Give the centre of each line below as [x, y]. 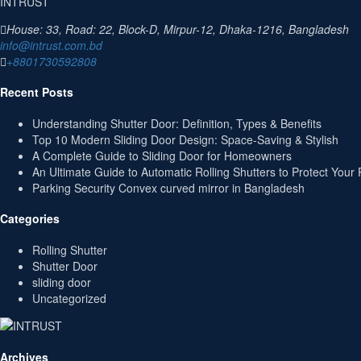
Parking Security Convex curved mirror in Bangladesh [168, 187]
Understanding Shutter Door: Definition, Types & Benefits [177, 123]
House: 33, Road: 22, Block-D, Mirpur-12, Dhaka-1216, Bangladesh [178, 29]
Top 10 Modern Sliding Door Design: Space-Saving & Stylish [185, 139]
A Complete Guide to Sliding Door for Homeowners [162, 155]
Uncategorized [69, 298]
